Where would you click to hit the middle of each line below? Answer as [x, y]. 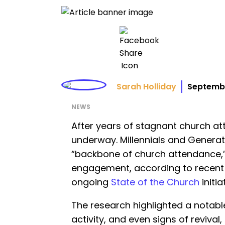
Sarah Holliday [146, 86]
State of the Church [155, 182]
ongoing [91, 182]
